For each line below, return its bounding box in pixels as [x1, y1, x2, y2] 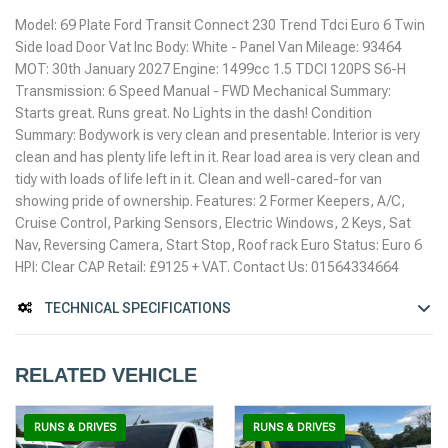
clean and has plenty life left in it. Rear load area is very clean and [15, 148, 420, 165]
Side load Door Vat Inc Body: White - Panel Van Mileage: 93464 [15, 38, 402, 55]
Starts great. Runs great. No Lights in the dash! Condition [15, 104, 372, 121]
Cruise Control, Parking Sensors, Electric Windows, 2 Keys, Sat [15, 214, 411, 231]
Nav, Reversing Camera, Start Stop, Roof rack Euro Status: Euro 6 [15, 236, 422, 253]
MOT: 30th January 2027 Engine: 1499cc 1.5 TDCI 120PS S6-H [15, 60, 406, 77]
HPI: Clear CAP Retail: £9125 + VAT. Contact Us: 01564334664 [15, 258, 399, 275]
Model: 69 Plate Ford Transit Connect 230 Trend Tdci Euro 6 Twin [15, 16, 425, 33]
